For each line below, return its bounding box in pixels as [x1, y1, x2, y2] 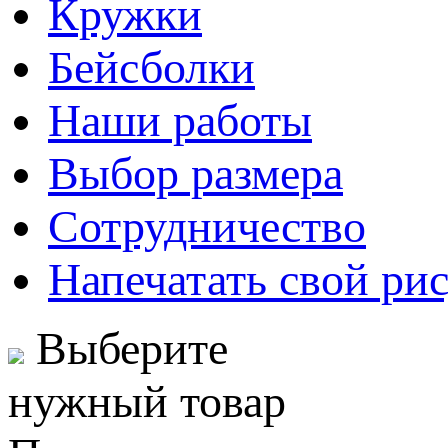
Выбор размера [48, 148, 343, 199]
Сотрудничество [48, 201, 366, 252]
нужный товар [8, 376, 286, 427]
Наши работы [48, 95, 312, 146]
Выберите [24, 323, 228, 374]
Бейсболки [48, 42, 255, 93]
